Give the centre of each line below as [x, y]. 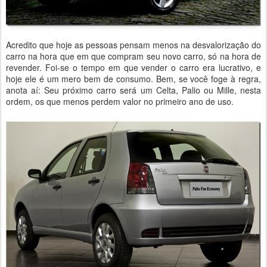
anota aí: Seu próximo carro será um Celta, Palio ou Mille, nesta [133, 90]
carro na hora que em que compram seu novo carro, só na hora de [133, 56]
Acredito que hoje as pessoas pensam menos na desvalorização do [133, 45]
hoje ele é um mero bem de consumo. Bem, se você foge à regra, [133, 79]
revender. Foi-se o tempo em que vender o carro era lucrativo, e [133, 68]
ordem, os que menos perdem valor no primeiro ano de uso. [120, 102]
